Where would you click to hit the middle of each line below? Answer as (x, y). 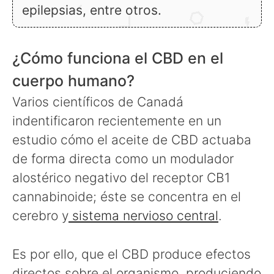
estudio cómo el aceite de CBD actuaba (132, 140)
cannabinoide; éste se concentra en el (127, 197)
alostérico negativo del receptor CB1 (121, 178)
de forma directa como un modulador (123, 159)
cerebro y (40, 216)
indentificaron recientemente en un (117, 121)
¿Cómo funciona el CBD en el (118, 58)
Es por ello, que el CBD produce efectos (131, 254)
